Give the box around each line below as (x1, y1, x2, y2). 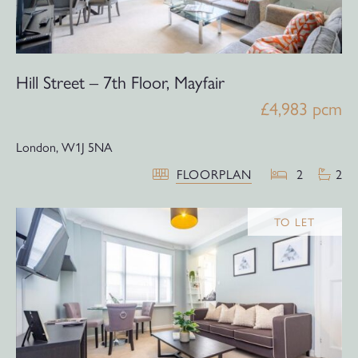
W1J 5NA (62, 137, 112, 157)
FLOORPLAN (176, 165, 252, 184)
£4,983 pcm (261, 95, 342, 121)
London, (16, 137, 58, 157)
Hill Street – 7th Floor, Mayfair (16, 69, 225, 95)
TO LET (274, 213, 316, 230)
